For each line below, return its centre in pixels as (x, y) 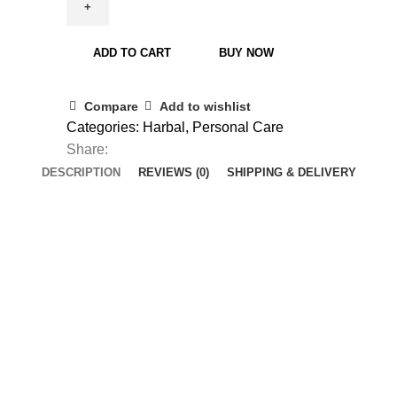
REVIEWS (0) (173, 172)
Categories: (102, 127)
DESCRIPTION (81, 172)
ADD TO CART (132, 53)
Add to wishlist (206, 106)
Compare (112, 106)
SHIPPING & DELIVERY (291, 172)
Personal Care (237, 127)
